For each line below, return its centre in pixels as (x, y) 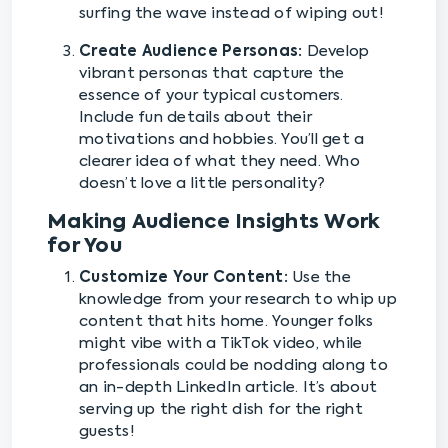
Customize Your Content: (183, 277)
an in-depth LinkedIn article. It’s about (228, 387)
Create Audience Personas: (191, 51)
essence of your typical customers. (211, 95)
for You (84, 246)
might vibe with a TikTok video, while (221, 343)
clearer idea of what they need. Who (219, 161)
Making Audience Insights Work (214, 222)
